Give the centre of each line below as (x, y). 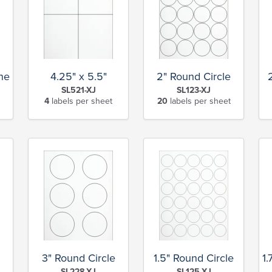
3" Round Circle (78, 258)
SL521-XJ (78, 90)
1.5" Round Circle (194, 258)
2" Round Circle (194, 77)
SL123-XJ (194, 90)
